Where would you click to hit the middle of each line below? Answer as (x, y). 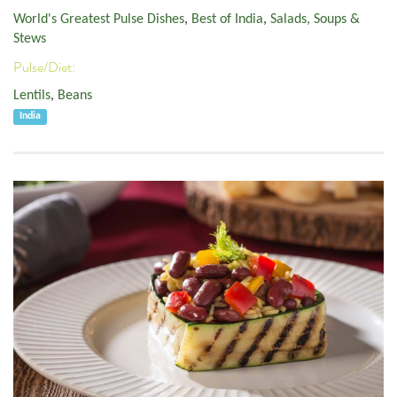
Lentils (32, 96)
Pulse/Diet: (46, 67)
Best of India (227, 20)
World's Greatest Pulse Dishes (99, 20)
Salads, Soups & (315, 20)
